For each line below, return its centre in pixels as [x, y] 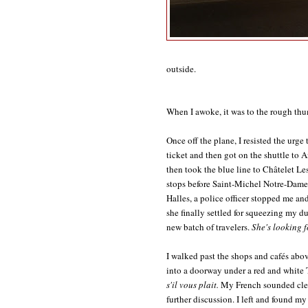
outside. [181, 68]
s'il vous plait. [192, 284]
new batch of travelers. [209, 227]
